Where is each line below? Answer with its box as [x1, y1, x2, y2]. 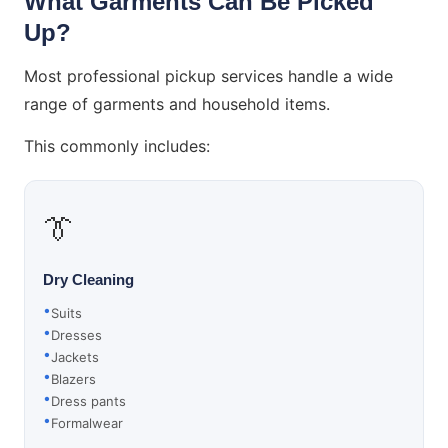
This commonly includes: [24, 136, 210, 156]
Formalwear [51, 415, 123, 431]
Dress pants [51, 393, 126, 409]
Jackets [51, 349, 99, 365]
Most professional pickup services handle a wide [24, 66, 393, 86]
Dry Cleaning [43, 271, 134, 288]
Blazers [51, 371, 96, 387]
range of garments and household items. [24, 94, 330, 114]
